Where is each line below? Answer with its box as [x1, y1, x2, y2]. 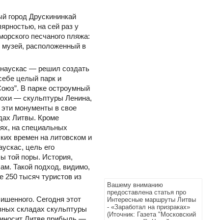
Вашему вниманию [107, 181, 163, 189]
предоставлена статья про [107, 189, 186, 196]
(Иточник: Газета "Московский [107, 211, 196, 218]
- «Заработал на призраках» [107, 203, 190, 211]
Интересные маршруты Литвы [107, 196, 196, 203]
